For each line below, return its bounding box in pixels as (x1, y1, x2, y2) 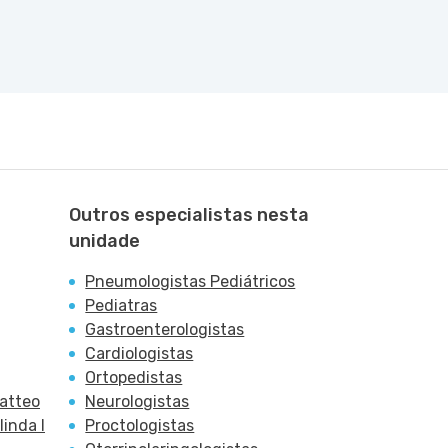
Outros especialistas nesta (69, 204, 310, 226)
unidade (69, 230, 141, 252)
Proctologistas (85, 416, 195, 435)
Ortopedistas (85, 368, 183, 387)
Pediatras (85, 296, 158, 315)
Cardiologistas (85, 344, 194, 363)
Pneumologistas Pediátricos (85, 272, 296, 291)
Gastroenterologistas (85, 320, 245, 339)
